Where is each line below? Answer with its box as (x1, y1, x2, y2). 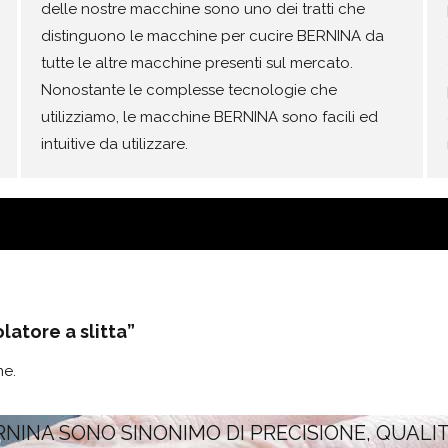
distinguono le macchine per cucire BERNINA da (41, 27, 385, 45)
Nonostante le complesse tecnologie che (41, 81, 338, 99)
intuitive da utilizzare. (41, 135, 189, 153)
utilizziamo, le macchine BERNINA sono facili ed (41, 108, 379, 126)
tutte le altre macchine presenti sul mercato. (41, 54, 354, 72)
